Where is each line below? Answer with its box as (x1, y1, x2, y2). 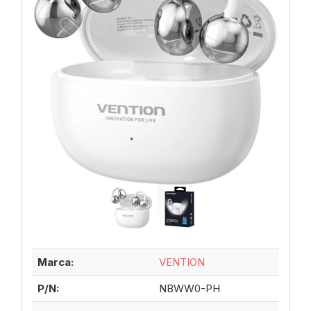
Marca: (37, 255, 74, 269)
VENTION (159, 255, 205, 269)
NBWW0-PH (159, 282, 220, 296)
